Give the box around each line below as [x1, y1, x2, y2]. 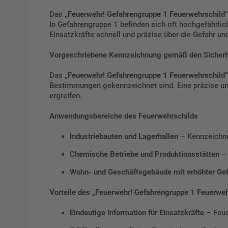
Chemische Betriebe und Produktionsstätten [70, 150, 219, 159]
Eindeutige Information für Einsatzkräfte [70, 208, 204, 218]
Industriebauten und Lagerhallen [70, 132, 178, 141]
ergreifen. [49, 91, 82, 101]
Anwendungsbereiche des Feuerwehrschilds [49, 111, 198, 121]
